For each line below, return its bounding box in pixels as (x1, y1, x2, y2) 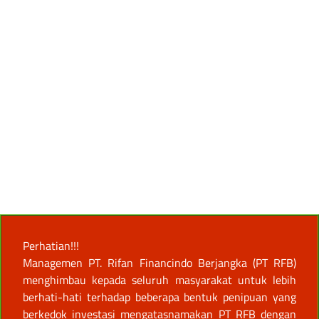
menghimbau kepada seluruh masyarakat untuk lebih (23, 271, 296, 289)
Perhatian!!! (23, 237, 79, 255)
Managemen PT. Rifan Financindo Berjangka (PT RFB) (23, 254, 296, 272)
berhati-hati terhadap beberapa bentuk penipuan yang (23, 288, 296, 306)
